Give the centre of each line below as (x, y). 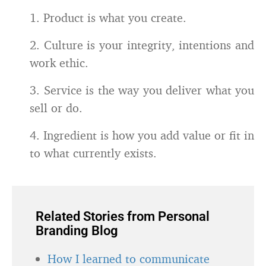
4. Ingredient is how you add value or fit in (142, 135)
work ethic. (59, 63)
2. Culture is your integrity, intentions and (142, 45)
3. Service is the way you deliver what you (142, 90)
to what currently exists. (93, 153)
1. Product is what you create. (108, 18)
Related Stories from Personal (123, 216)
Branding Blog (77, 231)
